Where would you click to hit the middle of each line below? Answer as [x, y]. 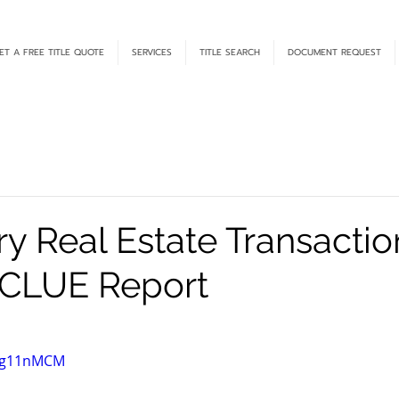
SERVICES [152, 52]
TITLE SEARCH [230, 52]
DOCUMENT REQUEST [334, 52]
